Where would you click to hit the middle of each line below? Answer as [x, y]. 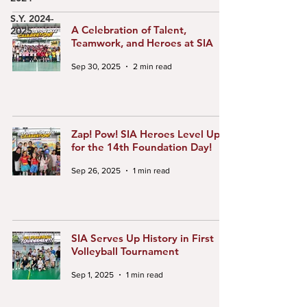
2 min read [152, 66]
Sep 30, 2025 [96, 66]
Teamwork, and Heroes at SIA [142, 43]
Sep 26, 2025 [96, 171]
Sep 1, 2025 [93, 275]
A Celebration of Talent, [129, 30]
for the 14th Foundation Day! [142, 147]
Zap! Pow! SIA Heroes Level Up [146, 134]
